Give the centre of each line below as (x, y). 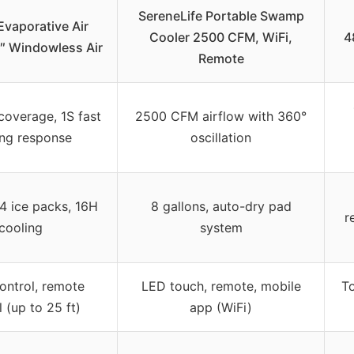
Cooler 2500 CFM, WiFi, (221, 38)
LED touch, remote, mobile (221, 286)
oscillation (221, 138)
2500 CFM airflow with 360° (221, 117)
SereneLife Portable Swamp (221, 16)
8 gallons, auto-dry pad (221, 207)
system (221, 228)
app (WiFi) (221, 308)
